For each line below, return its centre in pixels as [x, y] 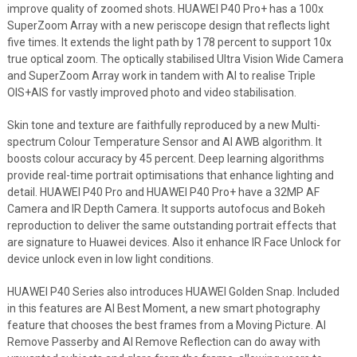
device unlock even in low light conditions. [110, 259]
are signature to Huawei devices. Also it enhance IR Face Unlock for [174, 242]
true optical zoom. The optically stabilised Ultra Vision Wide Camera [175, 59]
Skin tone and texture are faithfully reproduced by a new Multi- [163, 125]
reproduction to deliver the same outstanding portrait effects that [171, 226]
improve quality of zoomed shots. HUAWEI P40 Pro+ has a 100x [165, 9]
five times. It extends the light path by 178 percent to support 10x [169, 42]
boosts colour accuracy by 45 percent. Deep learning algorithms [165, 159]
